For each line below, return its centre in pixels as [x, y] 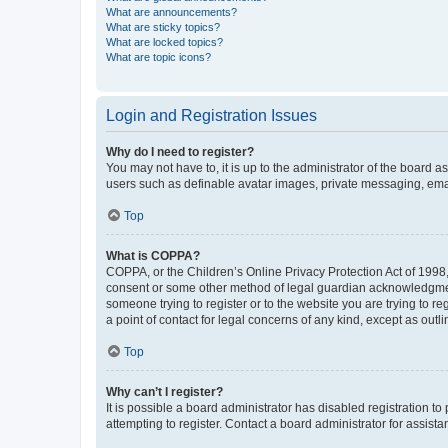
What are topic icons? [158, 56]
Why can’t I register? [164, 391]
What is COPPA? [153, 255]
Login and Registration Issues [211, 115]
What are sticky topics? [163, 26]
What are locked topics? [164, 41]
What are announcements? [171, 11]
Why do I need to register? [180, 151]
